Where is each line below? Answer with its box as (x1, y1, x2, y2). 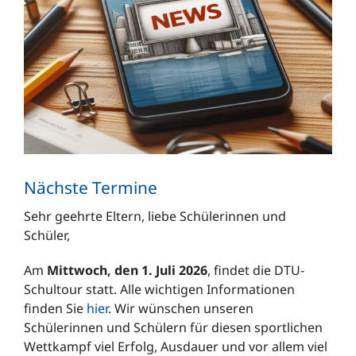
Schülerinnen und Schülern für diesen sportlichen (23, 318, 323, 336)
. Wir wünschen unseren (107, 299, 253, 317)
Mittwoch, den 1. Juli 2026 (46, 261, 207, 279)
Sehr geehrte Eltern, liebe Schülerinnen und (23, 207, 286, 225)
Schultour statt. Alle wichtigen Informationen (23, 280, 295, 298)
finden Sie (23, 299, 87, 317)
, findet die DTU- (207, 261, 304, 279)
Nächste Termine (24, 176, 157, 199)
